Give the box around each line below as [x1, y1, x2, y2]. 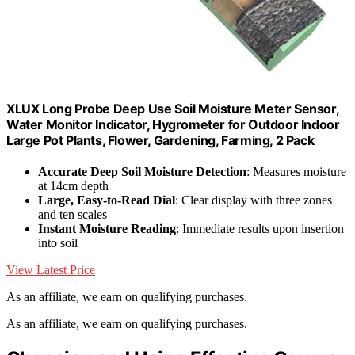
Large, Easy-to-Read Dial [38, 193, 175, 207]
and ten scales [38, 207, 107, 221]
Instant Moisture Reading [38, 221, 176, 235]
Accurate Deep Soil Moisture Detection [38, 164, 246, 178]
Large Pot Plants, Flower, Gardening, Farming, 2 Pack [6, 132, 315, 148]
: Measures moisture [246, 164, 346, 178]
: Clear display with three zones [175, 193, 332, 207]
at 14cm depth [38, 178, 109, 193]
